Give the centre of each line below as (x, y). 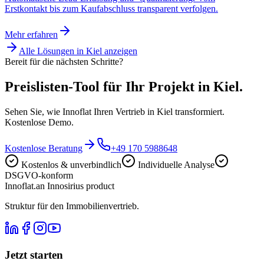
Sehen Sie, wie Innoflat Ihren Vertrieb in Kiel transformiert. (115, 112)
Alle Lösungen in (52, 51)
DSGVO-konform (39, 176)
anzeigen (120, 51)
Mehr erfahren (31, 35)
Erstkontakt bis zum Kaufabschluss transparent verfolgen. (111, 9)
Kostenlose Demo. (39, 123)
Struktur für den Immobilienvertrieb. (72, 206)
